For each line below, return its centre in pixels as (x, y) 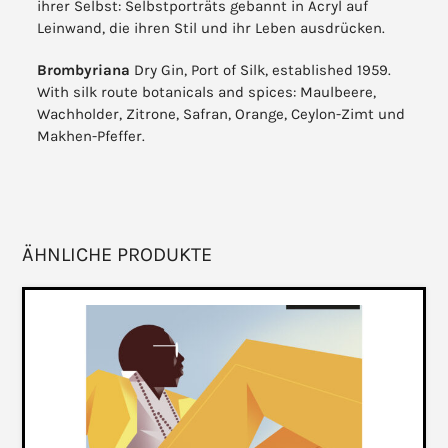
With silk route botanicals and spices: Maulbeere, (207, 92)
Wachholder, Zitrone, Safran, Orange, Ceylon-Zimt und (221, 114)
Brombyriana (86, 70)
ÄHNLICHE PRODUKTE (117, 255)
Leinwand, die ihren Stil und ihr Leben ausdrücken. (211, 28)
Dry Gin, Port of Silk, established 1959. (263, 70)
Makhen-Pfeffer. (91, 136)
